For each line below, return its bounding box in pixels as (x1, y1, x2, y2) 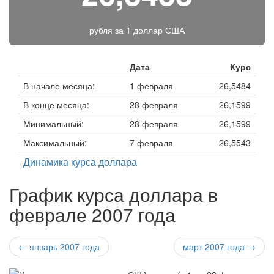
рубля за (89, 24, 126, 36)
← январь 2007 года (18, 240, 100, 253)
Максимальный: (23, 136, 87, 149)
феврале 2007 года (9, 201, 176, 228)
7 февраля (130, 136, 173, 149)
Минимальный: (23, 117, 84, 130)
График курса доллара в (9, 181, 218, 207)
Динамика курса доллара (23, 155, 137, 169)
